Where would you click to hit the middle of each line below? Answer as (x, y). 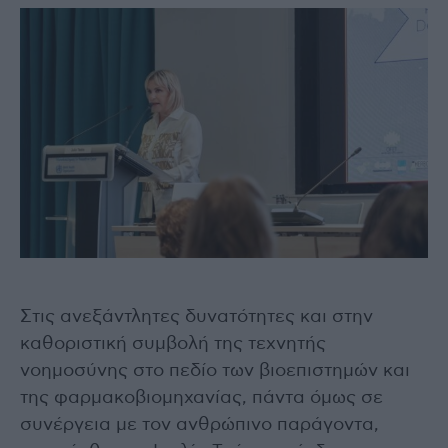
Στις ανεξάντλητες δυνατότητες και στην (196, 316)
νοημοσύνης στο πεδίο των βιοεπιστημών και (215, 370)
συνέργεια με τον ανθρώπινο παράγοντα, (199, 424)
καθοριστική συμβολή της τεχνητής (173, 343)
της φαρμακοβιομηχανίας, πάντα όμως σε (201, 397)
